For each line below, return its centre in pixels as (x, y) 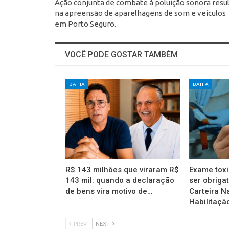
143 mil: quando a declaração (120, 180)
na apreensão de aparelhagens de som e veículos (140, 13)
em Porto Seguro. (85, 24)
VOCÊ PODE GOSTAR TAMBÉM (121, 55)
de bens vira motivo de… (109, 191)
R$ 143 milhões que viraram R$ (122, 169)
